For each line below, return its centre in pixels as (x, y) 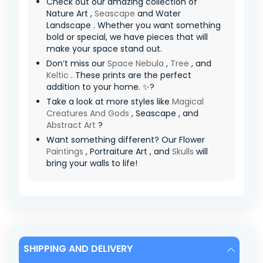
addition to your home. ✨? (100, 87)
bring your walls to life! (92, 163)
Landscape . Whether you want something (134, 26)
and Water (158, 14)
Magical (188, 102)
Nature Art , (70, 14)
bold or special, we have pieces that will (127, 37)
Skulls (183, 152)
